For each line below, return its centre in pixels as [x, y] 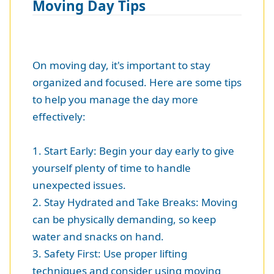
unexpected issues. [79, 185]
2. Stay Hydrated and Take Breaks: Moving [135, 202]
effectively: [59, 117]
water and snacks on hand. [98, 237]
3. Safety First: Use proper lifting [110, 254]
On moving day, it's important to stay [121, 65]
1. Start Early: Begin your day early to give [133, 151]
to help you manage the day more [115, 100]
